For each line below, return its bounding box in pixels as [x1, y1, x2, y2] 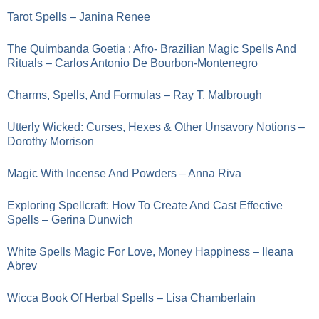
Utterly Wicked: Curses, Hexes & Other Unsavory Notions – [7, 121, 305, 133]
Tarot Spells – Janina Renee [7, 11, 150, 23]
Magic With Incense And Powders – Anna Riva [7, 167, 241, 179]
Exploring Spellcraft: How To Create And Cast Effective [7, 199, 283, 211]
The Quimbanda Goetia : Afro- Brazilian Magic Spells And [7, 43, 296, 55]
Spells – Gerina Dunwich [7, 214, 133, 226]
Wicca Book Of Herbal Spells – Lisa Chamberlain [7, 292, 256, 304]
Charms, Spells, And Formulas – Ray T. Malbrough [7, 89, 262, 101]
